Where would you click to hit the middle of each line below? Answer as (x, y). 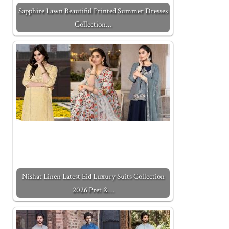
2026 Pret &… (93, 190)
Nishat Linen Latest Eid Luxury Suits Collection (93, 176)
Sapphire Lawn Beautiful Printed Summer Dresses (93, 11)
